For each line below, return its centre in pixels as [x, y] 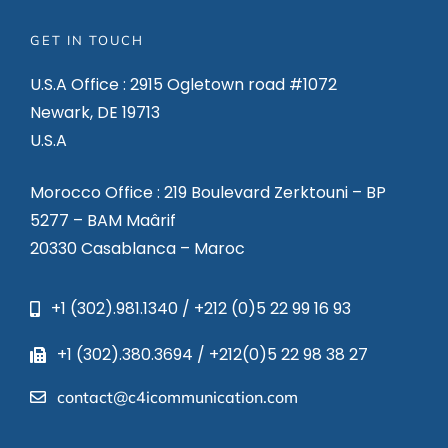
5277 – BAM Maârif [102, 220]
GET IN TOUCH [86, 40]
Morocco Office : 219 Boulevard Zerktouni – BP [207, 192]
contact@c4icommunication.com [178, 397]
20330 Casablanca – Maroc [137, 248]
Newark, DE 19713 [94, 112]
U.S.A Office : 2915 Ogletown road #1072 [183, 84]
